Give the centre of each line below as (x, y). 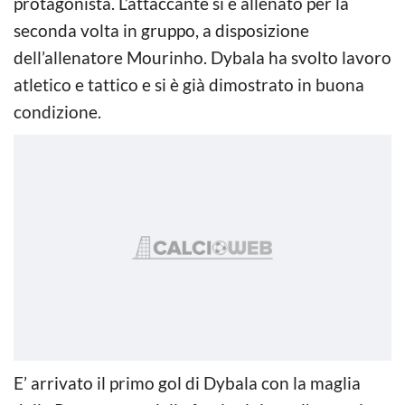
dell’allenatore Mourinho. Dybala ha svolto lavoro (202, 57)
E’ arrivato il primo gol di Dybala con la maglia (187, 382)
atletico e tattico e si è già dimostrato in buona (189, 84)
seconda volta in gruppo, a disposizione (161, 30)
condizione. (57, 111)
